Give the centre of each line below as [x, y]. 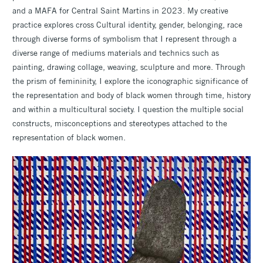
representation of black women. [69, 137]
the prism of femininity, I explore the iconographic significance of [130, 81]
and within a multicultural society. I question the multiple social [128, 109]
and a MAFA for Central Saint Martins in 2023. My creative [120, 10]
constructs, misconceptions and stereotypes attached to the [120, 123]
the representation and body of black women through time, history [131, 95]
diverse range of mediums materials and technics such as [116, 53]
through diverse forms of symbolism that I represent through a [124, 38]
